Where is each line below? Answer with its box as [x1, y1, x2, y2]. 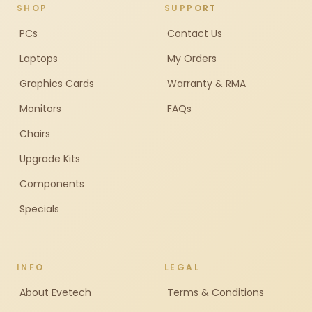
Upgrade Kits [19, 152, 80, 166]
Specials [19, 202, 59, 216]
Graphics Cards [19, 77, 94, 91]
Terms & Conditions [167, 286, 264, 299]
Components [19, 177, 84, 191]
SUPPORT [164, 2, 217, 14]
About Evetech [19, 286, 91, 299]
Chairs [19, 127, 50, 141]
